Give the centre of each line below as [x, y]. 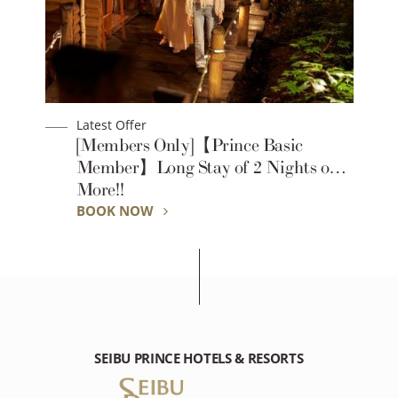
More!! [100, 190]
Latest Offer [111, 125]
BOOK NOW [116, 211]
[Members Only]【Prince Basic [189, 146]
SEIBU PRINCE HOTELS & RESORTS [199, 359]
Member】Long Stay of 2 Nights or [206, 168]
